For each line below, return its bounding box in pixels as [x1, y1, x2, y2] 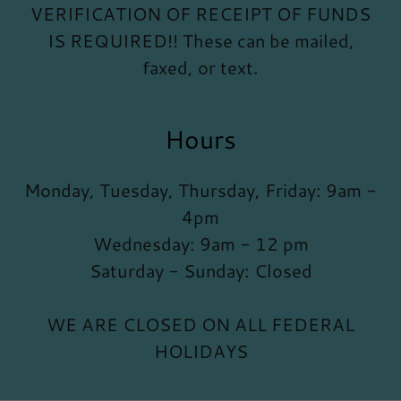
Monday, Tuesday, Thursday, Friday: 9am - [24, 177, 377, 203]
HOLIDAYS [153, 338, 248, 364]
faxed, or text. [142, 55, 259, 81]
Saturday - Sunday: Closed [89, 258, 312, 284]
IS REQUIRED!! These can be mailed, [47, 28, 354, 54]
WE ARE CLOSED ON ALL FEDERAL [47, 311, 354, 337]
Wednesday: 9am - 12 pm [92, 231, 309, 257]
